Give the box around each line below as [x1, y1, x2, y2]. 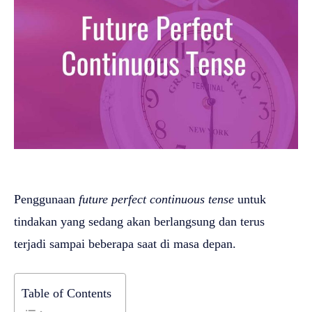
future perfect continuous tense [79, 192, 234, 206]
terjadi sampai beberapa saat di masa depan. [14, 236, 236, 251]
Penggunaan [14, 192, 79, 206]
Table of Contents [22, 286, 111, 300]
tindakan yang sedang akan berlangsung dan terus [14, 214, 265, 228]
